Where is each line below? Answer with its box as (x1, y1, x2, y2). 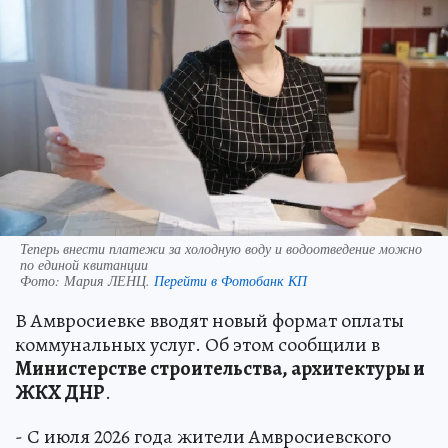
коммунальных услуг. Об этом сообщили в (15, 331, 380, 359)
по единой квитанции (20, 255, 148, 275)
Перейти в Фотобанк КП (154, 271, 307, 291)
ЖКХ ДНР (15, 379, 105, 407)
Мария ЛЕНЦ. (64, 271, 154, 291)
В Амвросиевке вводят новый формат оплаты (15, 307, 404, 335)
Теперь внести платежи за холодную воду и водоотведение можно (20, 239, 422, 259)
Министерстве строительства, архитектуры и (15, 355, 425, 383)
